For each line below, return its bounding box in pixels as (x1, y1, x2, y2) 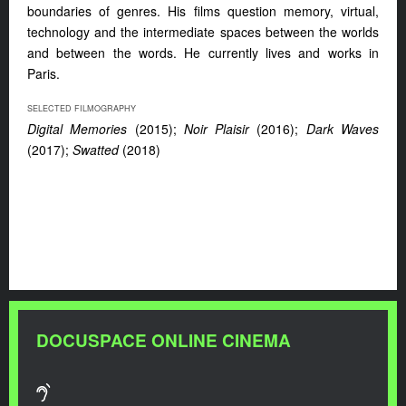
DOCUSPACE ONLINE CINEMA (36, 328, 291, 353)
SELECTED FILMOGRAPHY (27, 102, 136, 115)
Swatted (72, 140, 119, 159)
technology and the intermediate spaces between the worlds (27, 23, 379, 42)
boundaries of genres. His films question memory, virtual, (27, 2, 379, 21)
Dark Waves (305, 120, 380, 139)
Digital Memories (27, 120, 128, 139)
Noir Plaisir (183, 120, 250, 139)
